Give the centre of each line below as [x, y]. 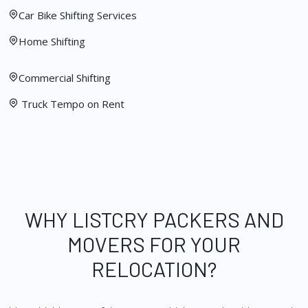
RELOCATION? [154, 269]
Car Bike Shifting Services [78, 15]
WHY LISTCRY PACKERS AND [154, 219]
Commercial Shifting [65, 78]
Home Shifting [52, 41]
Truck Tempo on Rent [71, 104]
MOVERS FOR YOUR [154, 244]
